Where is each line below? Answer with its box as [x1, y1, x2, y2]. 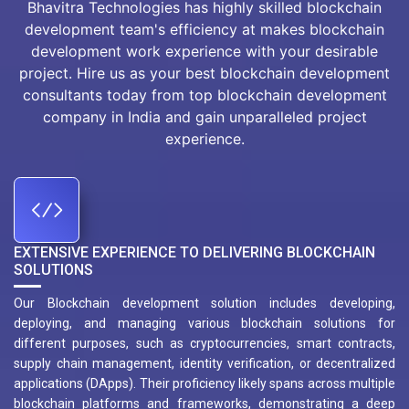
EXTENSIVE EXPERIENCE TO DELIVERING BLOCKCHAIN [14, 244, 375, 262]
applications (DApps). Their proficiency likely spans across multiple [14, 376, 395, 392]
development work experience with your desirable [31, 42, 378, 61]
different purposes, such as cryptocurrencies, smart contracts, [14, 336, 395, 351]
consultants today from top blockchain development [22, 86, 387, 105]
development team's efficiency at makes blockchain [25, 20, 384, 39]
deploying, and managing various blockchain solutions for [14, 316, 395, 331]
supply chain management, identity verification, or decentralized [14, 356, 395, 372]
